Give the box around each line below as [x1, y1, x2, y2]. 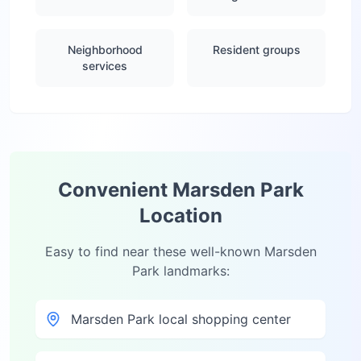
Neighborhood [67, 43, 143, 56]
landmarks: [159, 263, 230, 279]
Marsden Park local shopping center [71, 311, 291, 327]
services [82, 59, 127, 73]
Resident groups [212, 43, 301, 56]
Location [139, 204, 222, 227]
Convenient [57, 178, 172, 201]
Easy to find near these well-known [44, 243, 264, 259]
